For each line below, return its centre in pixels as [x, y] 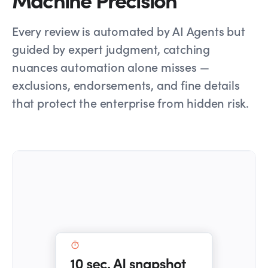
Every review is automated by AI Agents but [129, 31]
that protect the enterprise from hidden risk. [130, 103]
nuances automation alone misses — [111, 67]
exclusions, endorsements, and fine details [126, 85]
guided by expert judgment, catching [111, 49]
